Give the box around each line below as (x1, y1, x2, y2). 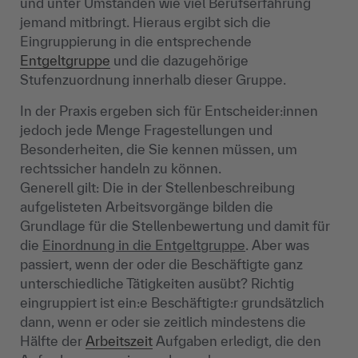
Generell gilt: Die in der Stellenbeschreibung (20, 180, 295, 196)
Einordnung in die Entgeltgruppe (42, 237, 245, 253)
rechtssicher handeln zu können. (20, 161, 221, 177)
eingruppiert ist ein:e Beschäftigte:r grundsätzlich (20, 295, 324, 311)
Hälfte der (20, 333, 86, 349)
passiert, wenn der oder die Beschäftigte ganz (20, 257, 303, 272)
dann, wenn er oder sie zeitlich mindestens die (20, 314, 306, 330)
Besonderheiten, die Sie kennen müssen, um (20, 141, 297, 157)
